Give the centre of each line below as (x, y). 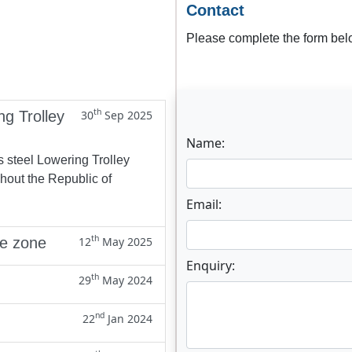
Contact (215, 11)
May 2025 (126, 241)
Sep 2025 (127, 115)
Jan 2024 (128, 318)
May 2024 (126, 280)
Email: (204, 204)
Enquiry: (211, 265)
